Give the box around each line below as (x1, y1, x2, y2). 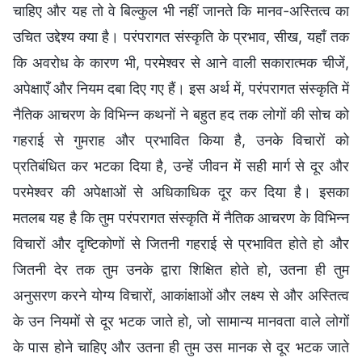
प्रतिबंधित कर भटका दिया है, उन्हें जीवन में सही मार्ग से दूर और (13, 158, 349, 175)
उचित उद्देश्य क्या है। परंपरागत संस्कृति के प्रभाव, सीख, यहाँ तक (13, 28, 349, 46)
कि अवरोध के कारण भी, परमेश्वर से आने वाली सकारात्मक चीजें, (13, 54, 349, 72)
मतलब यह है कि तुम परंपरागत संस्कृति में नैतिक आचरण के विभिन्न (13, 209, 349, 227)
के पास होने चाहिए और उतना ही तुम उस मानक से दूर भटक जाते (13, 339, 349, 356)
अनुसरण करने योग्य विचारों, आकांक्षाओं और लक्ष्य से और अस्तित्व (13, 287, 349, 305)
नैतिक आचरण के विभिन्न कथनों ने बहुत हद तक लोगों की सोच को (13, 106, 349, 124)
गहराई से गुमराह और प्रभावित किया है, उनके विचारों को (13, 132, 349, 149)
